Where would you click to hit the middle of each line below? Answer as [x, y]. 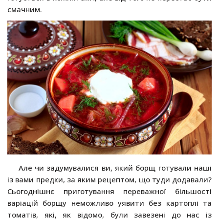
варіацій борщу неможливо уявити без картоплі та [109, 203]
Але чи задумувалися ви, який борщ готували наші [115, 168]
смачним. [25, 9]
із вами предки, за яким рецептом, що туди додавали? [109, 180]
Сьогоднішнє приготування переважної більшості [109, 191]
